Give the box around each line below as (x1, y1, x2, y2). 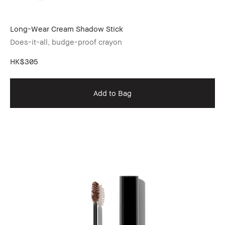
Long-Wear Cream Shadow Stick (10, 24, 123, 34)
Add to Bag (93, 88, 132, 98)
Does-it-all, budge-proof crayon (10, 37, 122, 47)
